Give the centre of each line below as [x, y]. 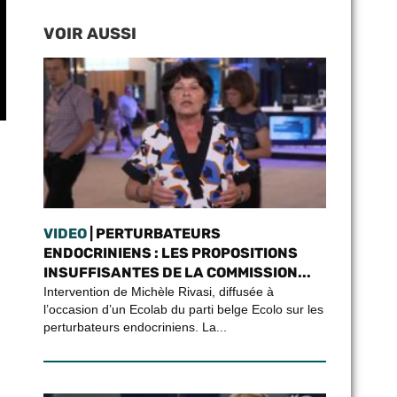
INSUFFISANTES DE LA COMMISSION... [177, 272]
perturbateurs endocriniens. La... [135, 327]
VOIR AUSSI [90, 34]
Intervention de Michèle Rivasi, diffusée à [158, 292]
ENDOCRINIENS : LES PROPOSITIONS [170, 253]
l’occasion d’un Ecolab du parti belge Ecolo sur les [183, 309]
